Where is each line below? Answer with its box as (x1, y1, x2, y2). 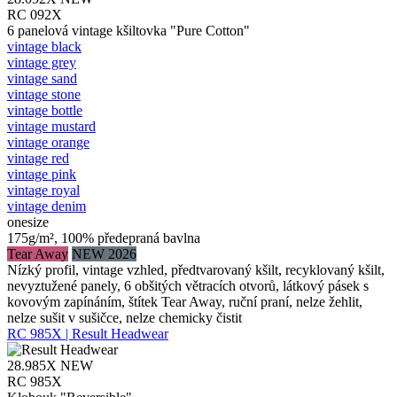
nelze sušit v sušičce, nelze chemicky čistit (7, 309, 242, 325)
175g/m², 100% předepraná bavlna (7, 230, 200, 245)
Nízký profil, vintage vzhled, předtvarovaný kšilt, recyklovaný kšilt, (7, 261, 385, 277)
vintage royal (7, 182, 80, 198)
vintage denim (7, 198, 86, 214)
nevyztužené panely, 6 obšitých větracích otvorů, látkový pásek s (7, 277, 369, 293)
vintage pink (7, 166, 76, 182)
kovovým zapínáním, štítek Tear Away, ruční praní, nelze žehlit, (7, 293, 362, 309)
